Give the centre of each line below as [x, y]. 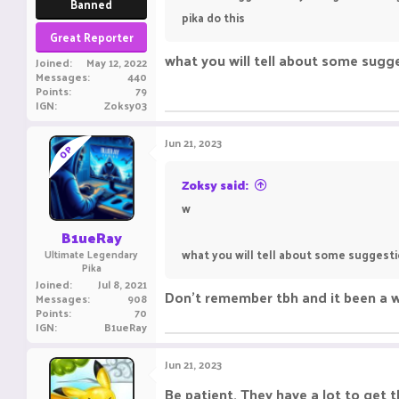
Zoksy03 [126, 105]
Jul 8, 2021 [122, 284]
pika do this [213, 17]
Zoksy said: [215, 185]
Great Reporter [91, 37]
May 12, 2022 [117, 62]
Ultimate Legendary [91, 254]
